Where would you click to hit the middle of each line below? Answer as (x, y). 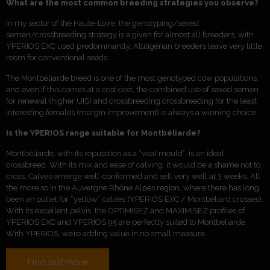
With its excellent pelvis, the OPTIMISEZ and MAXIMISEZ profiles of (125, 210)
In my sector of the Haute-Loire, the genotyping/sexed (102, 23)
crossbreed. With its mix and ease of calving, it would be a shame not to (133, 165)
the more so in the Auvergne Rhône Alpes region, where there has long (133, 187)
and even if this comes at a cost (62, 89)
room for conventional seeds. (58, 57)
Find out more (58, 262)
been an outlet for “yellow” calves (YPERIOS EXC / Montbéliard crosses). (135, 199)
